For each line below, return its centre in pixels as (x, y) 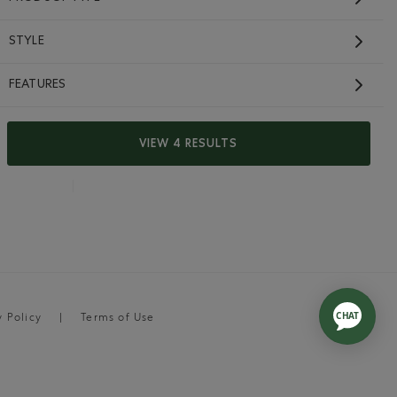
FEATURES (37, 85)
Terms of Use (118, 319)
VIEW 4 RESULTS (189, 143)
